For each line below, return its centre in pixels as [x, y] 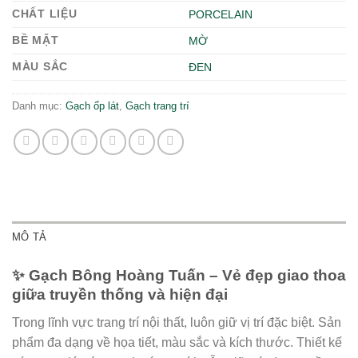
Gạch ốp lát [92, 106]
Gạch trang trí [157, 106]
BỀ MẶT [36, 40]
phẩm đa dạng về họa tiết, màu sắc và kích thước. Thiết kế [177, 342]
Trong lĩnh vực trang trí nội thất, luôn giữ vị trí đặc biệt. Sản [177, 322]
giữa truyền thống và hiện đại [120, 295]
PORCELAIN [221, 15]
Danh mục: [39, 106]
